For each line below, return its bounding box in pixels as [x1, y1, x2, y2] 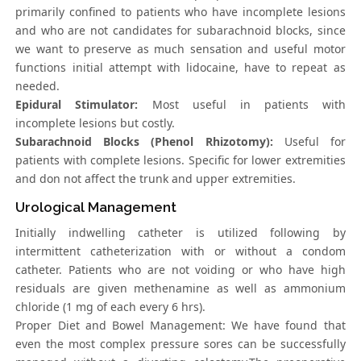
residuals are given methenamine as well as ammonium [15, 280, 346, 297]
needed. [15, 78, 60, 94]
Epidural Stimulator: [15, 97, 139, 113]
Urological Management [15, 199, 177, 216]
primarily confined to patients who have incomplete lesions [15, 4, 346, 20]
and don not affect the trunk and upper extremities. [15, 171, 297, 187]
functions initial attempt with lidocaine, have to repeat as [15, 60, 346, 76]
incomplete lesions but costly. [15, 115, 176, 131]
